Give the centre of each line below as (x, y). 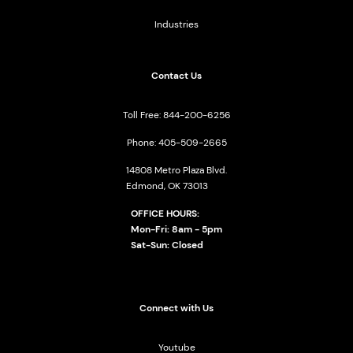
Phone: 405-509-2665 (176, 143)
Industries (176, 24)
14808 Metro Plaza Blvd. (176, 170)
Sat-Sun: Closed (167, 245)
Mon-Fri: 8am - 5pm (176, 229)
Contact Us (176, 76)
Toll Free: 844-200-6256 (176, 115)
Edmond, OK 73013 (167, 186)
